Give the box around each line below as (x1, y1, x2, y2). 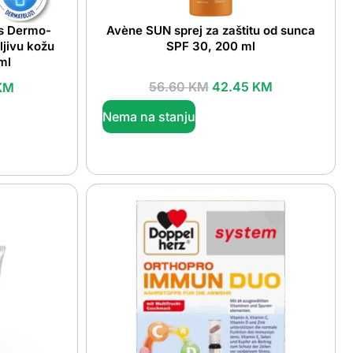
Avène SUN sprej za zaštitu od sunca (106, 23, 315, 39)
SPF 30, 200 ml (165, 39, 255, 54)
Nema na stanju (102, 108, 195, 124)
